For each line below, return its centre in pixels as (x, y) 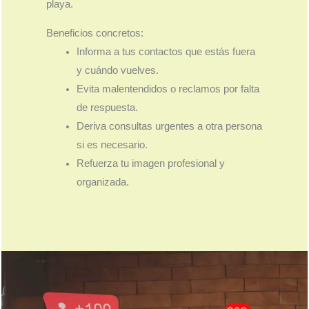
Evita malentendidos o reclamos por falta (168, 89)
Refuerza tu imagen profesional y (150, 163)
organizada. (102, 182)
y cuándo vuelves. (117, 70)
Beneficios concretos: (95, 33)
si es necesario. (112, 144)
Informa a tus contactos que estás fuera (166, 51)
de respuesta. (107, 107)
